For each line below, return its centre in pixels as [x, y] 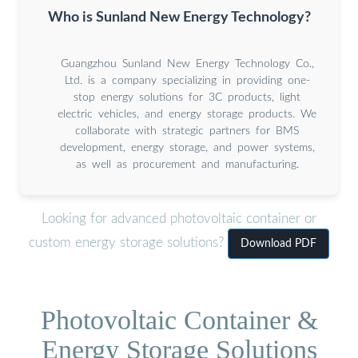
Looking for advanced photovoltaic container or [179, 219]
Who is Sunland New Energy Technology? [179, 17]
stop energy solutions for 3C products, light [187, 97]
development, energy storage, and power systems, [187, 147]
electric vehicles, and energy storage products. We [187, 114]
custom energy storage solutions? [128, 243]
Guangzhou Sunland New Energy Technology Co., [187, 64]
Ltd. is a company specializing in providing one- [187, 80]
